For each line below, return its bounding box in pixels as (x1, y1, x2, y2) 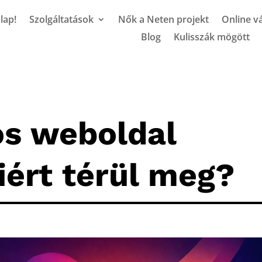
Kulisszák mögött (174, 30, 250, 43)
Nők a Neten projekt (118, 13, 209, 26)
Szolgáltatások (29, 13, 94, 26)
